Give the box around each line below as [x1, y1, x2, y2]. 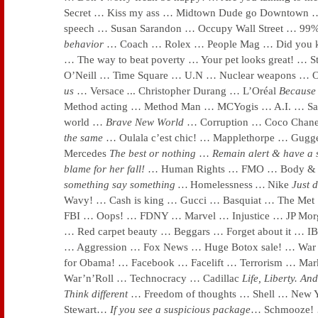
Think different [64, 288, 131, 300]
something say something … [64, 179, 190, 190]
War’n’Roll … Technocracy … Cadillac [64, 273, 242, 284]
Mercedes [64, 148, 109, 159]
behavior [64, 38, 104, 50]
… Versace [77, 85, 127, 97]
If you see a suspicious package [110, 304, 251, 315]
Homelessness [190, 179, 253, 190]
